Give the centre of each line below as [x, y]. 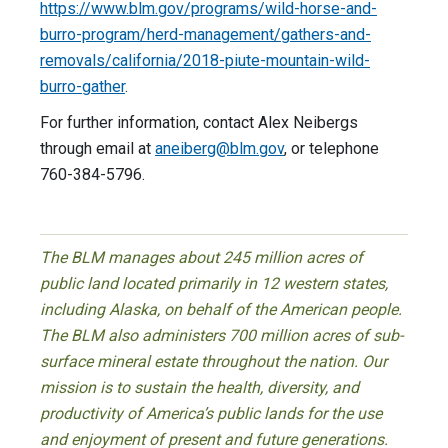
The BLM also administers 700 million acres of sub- [221, 336]
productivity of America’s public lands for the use [211, 414]
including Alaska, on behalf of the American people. [221, 310]
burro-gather [82, 87]
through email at [97, 149]
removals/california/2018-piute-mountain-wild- [205, 61]
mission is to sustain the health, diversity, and [199, 388]
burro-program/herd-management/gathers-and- [205, 35]
